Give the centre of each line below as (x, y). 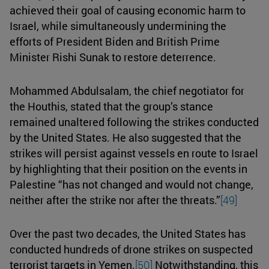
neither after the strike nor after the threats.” (115, 200)
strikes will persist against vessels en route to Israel (134, 153)
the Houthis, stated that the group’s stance (111, 106)
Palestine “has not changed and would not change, (131, 184)
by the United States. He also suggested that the (125, 137)
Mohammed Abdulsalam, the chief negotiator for (127, 90)
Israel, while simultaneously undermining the (118, 26)
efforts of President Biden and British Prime (115, 41)
